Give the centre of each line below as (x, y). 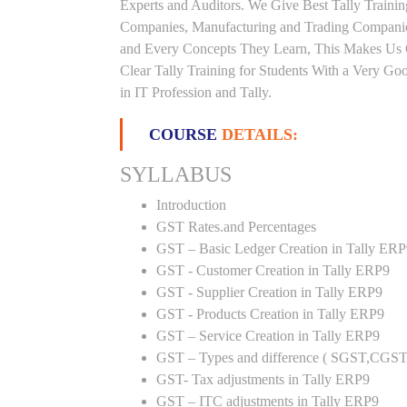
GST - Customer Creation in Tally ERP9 (273, 270)
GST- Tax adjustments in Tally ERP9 (263, 379)
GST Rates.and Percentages (236, 227)
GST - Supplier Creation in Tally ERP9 (269, 292)
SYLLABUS (176, 174)
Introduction (191, 205)
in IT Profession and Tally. (196, 92)
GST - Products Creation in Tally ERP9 (270, 314)
